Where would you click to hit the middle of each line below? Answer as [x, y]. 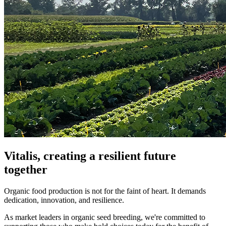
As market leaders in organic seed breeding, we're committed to [105, 217]
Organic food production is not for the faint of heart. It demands [105, 191]
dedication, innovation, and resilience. [64, 200]
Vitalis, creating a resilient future [90, 156]
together [26, 169]
